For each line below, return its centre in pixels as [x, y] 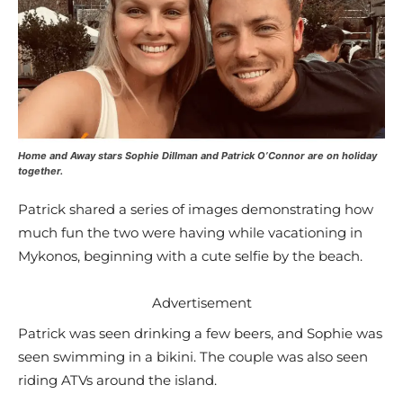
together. [40, 171]
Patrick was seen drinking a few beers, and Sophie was [200, 333]
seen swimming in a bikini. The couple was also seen [193, 357]
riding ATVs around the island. [117, 380]
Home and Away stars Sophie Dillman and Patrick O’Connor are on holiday [197, 156]
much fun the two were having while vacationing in [190, 233]
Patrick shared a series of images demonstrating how [196, 209]
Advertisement [201, 303]
